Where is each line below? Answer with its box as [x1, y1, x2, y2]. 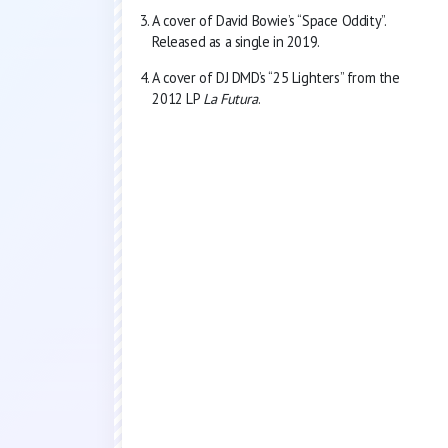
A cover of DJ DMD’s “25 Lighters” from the [152, 67, 400, 87]
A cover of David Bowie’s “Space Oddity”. [152, 11, 386, 31]
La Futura [203, 88, 258, 108]
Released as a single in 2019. [152, 32, 320, 52]
